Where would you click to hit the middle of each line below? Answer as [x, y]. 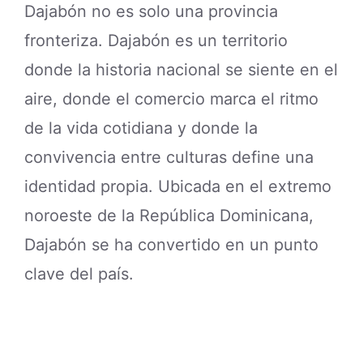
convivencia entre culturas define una [169, 158]
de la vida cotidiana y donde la [141, 128]
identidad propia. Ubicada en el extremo [178, 187]
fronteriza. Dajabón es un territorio [156, 41]
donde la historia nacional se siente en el [181, 70]
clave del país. [79, 274]
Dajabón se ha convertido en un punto [171, 245]
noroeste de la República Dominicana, [169, 216]
